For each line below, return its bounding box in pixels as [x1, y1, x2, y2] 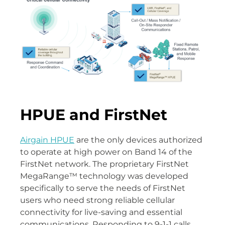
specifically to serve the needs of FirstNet [20, 183, 185, 193]
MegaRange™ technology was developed [20, 171, 188, 181]
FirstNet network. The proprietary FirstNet [20, 159, 189, 169]
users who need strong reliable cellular [20, 195, 175, 205]
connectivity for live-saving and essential [20, 207, 182, 217]
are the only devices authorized [74, 135, 202, 145]
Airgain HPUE [20, 135, 74, 145]
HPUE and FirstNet [20, 105, 167, 124]
